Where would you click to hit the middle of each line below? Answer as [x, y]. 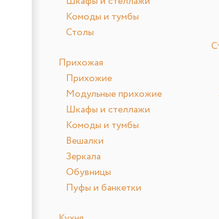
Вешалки [85, 141]
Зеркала [83, 157]
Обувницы [88, 173]
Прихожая [81, 63]
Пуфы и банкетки [104, 188]
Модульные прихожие [114, 94]
